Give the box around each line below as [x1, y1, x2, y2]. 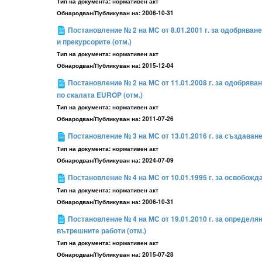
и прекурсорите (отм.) [57, 37, 132, 47]
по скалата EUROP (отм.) [57, 90, 143, 101]
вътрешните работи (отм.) [57, 226, 146, 236]
